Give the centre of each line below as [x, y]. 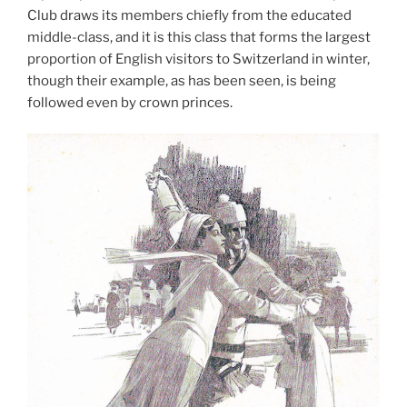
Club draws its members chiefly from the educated [189, 15]
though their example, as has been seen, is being [182, 80]
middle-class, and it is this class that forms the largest [199, 37]
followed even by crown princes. [130, 102]
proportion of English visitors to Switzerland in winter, [199, 59]
